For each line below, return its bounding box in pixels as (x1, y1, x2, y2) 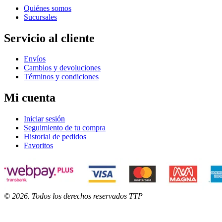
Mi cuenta (4, 91, 55, 105)
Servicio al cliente (4, 31, 95, 45)
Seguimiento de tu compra (24, 123, 106, 132)
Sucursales (24, 12, 57, 21)
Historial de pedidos (24, 132, 86, 141)
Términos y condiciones (24, 72, 99, 81)
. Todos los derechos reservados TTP (28, 192, 143, 201)
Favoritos (24, 141, 53, 150)
